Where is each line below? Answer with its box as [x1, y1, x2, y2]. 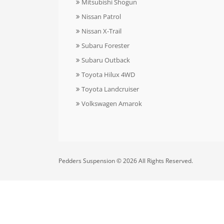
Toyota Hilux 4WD [81, 70, 135, 79]
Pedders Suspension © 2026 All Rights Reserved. [58, 156, 193, 165]
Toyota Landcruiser [81, 84, 139, 93]
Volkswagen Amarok [81, 99, 142, 108]
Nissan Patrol [81, 12, 121, 21]
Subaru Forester [81, 41, 130, 50]
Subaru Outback [81, 55, 130, 64]
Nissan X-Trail [81, 26, 122, 35]
